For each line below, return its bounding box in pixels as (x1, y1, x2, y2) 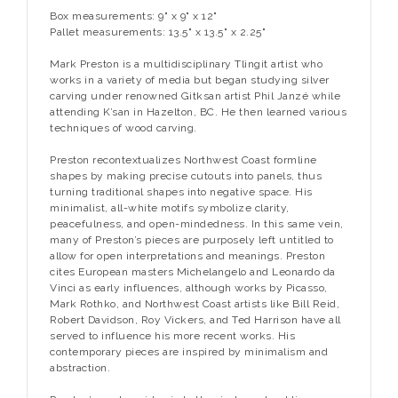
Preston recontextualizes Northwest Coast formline (50, 153, 317, 166)
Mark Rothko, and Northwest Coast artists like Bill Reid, (50, 297, 339, 310)
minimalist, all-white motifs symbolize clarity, (50, 201, 290, 214)
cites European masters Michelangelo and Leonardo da (50, 265, 336, 278)
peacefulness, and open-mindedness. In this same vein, (50, 217, 344, 230)
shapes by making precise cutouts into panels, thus (50, 169, 322, 182)
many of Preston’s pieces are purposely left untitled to (50, 233, 334, 246)
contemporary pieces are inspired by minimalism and (50, 345, 328, 358)
